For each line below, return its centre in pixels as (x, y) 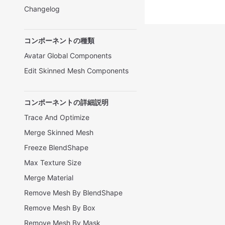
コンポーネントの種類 (59, 40)
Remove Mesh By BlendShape (73, 193)
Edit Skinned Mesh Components (76, 71)
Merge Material (49, 178)
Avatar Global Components (68, 55)
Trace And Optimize (57, 117)
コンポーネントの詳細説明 (66, 102)
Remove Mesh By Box (60, 208)
